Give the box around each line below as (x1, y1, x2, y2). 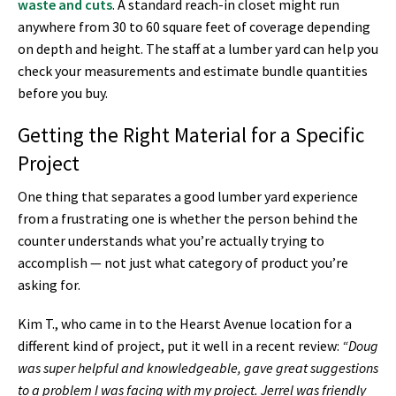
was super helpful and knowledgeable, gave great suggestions (18, 358, 378, 377)
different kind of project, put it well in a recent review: (18, 336, 342, 354)
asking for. (18, 275, 80, 293)
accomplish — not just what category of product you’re (18, 253, 348, 271)
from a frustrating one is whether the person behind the (18, 209, 358, 227)
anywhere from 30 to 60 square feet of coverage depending (18, 18, 370, 36)
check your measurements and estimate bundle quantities (18, 62, 368, 80)
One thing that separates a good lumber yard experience (18, 187, 358, 205)
